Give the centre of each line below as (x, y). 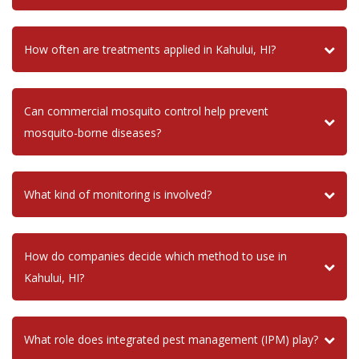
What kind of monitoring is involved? (118, 195)
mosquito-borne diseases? (93, 133)
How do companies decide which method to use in (155, 256)
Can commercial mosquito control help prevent (146, 111)
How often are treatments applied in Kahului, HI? (150, 50)
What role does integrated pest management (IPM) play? (171, 340)
